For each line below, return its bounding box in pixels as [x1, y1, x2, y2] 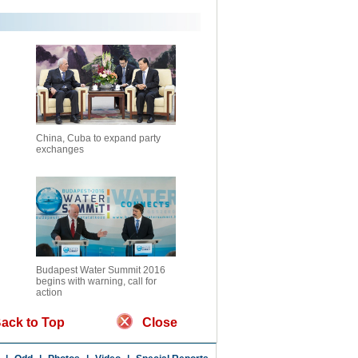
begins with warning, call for [36, 276, 157, 287]
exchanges [36, 144, 84, 155]
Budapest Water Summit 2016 [36, 265, 165, 276]
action [36, 287, 62, 298]
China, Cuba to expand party [36, 133, 161, 144]
